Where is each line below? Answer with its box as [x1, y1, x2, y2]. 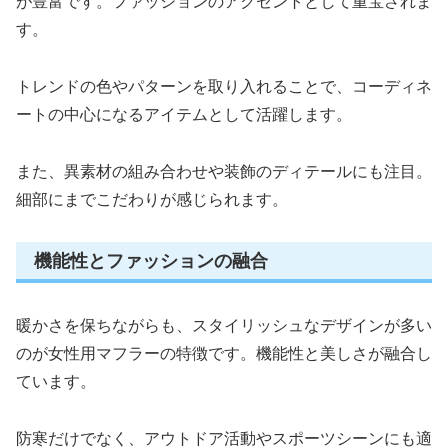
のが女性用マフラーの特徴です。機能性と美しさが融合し [16, 345, 432, 362]
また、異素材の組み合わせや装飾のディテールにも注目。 [16, 162, 432, 180]
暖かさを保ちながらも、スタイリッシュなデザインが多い [16, 317, 432, 334]
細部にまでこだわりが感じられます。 [16, 190, 288, 208]
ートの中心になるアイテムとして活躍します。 [16, 105, 352, 123]
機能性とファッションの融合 [34, 250, 268, 271]
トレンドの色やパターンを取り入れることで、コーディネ [16, 77, 432, 95]
